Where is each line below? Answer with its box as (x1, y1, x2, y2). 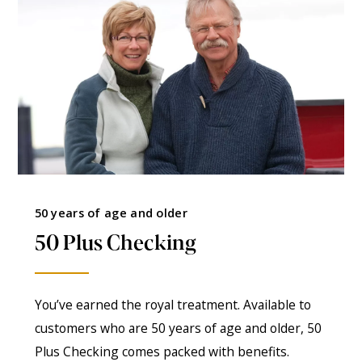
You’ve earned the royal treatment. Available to (34, 296, 311, 314)
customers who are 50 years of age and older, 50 (34, 319, 322, 337)
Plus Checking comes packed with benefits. (34, 343, 289, 360)
